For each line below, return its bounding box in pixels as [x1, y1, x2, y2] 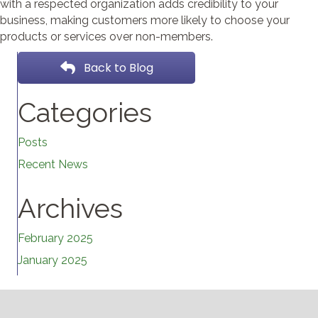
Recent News [18, 157, 88, 171]
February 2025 [18, 231, 93, 245]
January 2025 [18, 253, 87, 267]
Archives [18, 192, 123, 224]
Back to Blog [83, 60, 153, 77]
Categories [18, 96, 152, 128]
